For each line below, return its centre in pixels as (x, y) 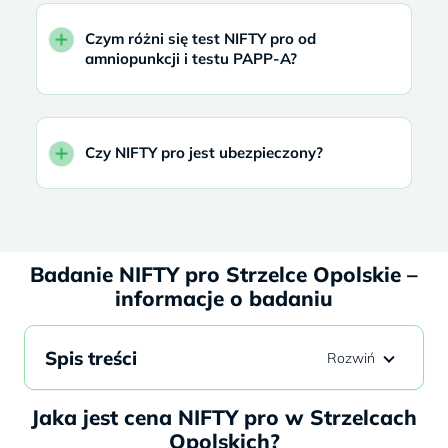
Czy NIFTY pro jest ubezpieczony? (204, 153)
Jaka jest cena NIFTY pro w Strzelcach (224, 416)
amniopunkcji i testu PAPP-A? (191, 58)
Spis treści (91, 358)
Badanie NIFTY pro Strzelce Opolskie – (224, 273)
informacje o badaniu (224, 297)
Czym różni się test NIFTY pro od (200, 38)
